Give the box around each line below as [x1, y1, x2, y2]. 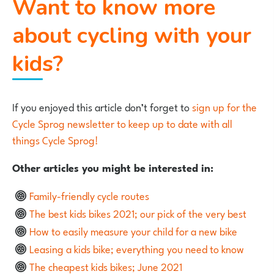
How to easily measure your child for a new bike [29, 222, 237, 240]
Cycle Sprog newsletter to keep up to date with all [12, 114, 232, 132]
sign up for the [192, 98, 257, 116]
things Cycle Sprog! [12, 131, 98, 149]
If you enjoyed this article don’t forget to [12, 98, 192, 116]
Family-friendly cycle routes [29, 187, 149, 204]
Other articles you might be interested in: [12, 158, 213, 176]
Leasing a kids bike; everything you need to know [29, 240, 244, 257]
